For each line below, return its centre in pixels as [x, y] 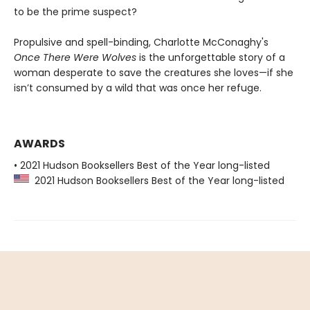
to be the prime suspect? [75, 11]
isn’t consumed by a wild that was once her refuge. [138, 88]
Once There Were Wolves [76, 57]
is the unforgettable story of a [212, 57]
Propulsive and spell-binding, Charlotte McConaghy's [141, 42]
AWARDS [39, 143]
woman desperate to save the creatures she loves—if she [154, 72]
